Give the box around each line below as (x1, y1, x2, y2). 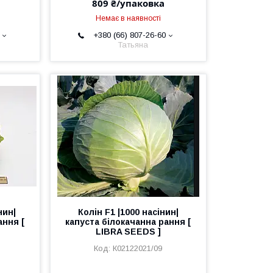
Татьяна (117, 40, 148, 49)
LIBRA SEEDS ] (95, 227, 161, 236)
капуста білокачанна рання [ (65, 217, 191, 227)
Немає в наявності (95, 14, 161, 23)
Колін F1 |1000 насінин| (77, 207, 179, 217)
